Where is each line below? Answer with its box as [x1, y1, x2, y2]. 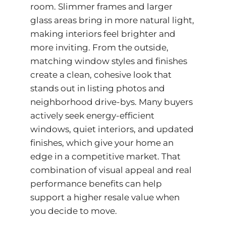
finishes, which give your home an [30, 137, 174, 148]
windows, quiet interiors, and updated [30, 124, 194, 134]
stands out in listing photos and [30, 83, 165, 93]
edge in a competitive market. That [30, 151, 181, 161]
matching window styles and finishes [30, 55, 187, 66]
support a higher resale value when [30, 192, 180, 202]
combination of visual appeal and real [30, 164, 192, 175]
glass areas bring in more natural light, [30, 15, 194, 25]
